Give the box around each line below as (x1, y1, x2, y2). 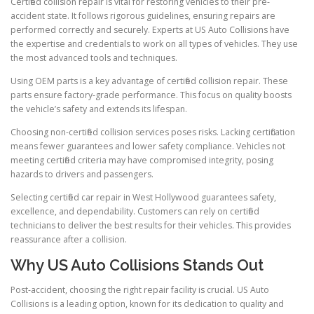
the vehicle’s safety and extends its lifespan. (11, 102, 187, 115)
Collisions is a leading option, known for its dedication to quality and (11, 298, 284, 310)
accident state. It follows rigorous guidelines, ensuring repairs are (11, 9, 275, 22)
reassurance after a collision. (11, 233, 127, 245)
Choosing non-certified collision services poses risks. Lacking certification (11, 125, 295, 138)
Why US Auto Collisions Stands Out (11, 256, 264, 275)
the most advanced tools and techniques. (11, 51, 177, 64)
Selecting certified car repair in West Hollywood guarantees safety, (11, 191, 276, 203)
